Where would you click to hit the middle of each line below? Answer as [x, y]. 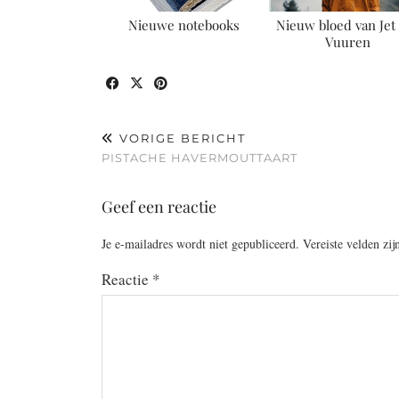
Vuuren [347, 41]
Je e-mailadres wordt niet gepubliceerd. [200, 243]
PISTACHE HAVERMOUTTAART [199, 157]
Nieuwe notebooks [183, 24]
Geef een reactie [159, 206]
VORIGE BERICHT [180, 138]
